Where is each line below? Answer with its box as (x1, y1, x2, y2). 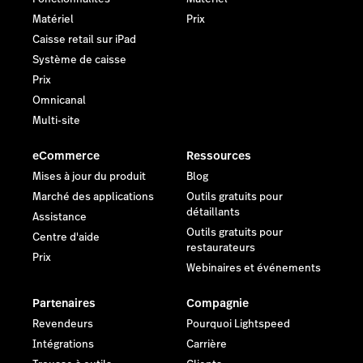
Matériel (32, 12, 74, 28)
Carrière (186, 337, 227, 352)
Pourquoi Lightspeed (186, 317, 290, 332)
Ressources (186, 147, 251, 164)
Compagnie (186, 295, 249, 312)
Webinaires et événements (186, 261, 321, 276)
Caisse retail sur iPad (32, 32, 136, 48)
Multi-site (32, 113, 80, 129)
